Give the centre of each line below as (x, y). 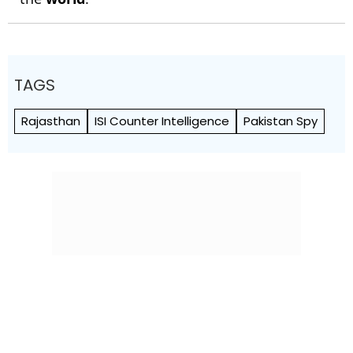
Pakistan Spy (281, 121)
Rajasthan (51, 121)
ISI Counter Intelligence (162, 121)
